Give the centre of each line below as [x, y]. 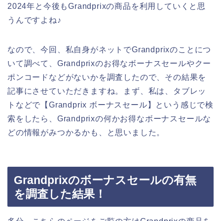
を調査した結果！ [60, 194]
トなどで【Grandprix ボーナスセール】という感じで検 [110, 105]
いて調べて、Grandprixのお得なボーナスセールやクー [110, 64]
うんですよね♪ [35, 20]
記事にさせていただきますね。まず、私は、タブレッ [107, 91]
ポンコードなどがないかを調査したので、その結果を [107, 77]
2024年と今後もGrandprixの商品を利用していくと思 [107, 6]
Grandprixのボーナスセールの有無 [105, 180]
